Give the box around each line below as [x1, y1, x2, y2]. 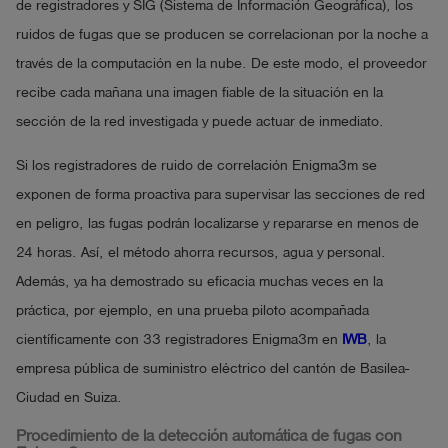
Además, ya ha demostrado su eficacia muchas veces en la [16, 274, 383, 290]
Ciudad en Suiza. [16, 390, 122, 406]
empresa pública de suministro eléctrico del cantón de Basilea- [16, 361, 409, 377]
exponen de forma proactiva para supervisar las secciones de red [16, 187, 425, 203]
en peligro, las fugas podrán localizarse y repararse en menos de [16, 216, 419, 232]
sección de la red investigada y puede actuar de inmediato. [16, 114, 384, 130]
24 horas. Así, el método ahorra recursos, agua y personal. [16, 245, 386, 261]
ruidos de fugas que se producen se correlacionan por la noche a [16, 27, 428, 43]
